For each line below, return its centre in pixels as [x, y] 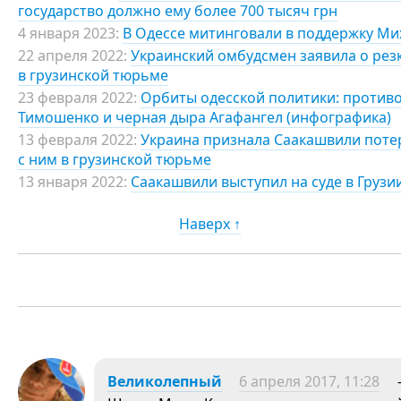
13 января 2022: [73, 182]
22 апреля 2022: [73, 55]
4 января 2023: [68, 33]
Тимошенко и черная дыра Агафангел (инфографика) [205, 117]
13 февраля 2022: [77, 140]
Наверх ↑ [210, 224]
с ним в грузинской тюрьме [115, 159]
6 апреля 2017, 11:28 [309, 381]
